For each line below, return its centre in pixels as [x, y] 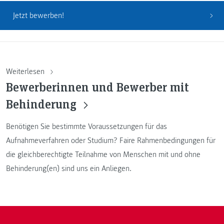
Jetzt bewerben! [38, 16]
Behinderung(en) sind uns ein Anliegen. [69, 168]
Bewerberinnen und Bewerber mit [97, 86]
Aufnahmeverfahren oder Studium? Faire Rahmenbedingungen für [111, 140]
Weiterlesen [26, 71]
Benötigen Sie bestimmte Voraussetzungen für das [86, 126]
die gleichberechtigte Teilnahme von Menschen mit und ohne [103, 154]
